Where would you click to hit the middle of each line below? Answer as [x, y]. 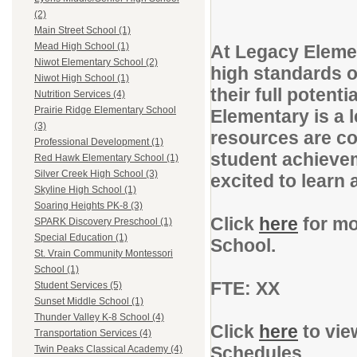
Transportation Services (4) [93, 333]
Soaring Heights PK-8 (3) [88, 206]
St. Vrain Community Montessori [104, 254]
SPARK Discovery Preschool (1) [103, 222]
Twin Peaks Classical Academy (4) [108, 349]
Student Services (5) [78, 286]
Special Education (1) [81, 238]
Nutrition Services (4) [80, 94]
